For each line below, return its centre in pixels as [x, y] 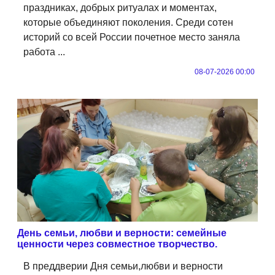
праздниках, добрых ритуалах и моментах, [120, 7]
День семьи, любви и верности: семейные [122, 233]
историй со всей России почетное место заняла [132, 37]
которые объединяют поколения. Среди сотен [128, 22]
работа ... [44, 52]
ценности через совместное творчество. [117, 244]
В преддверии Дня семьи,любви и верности [123, 266]
